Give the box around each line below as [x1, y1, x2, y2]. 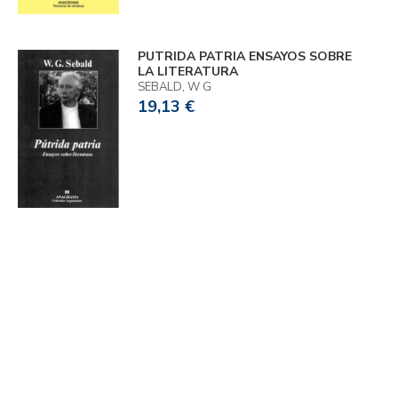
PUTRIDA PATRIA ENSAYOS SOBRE [137, 47, 352, 65]
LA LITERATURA [137, 62, 238, 80]
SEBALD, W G [137, 78, 211, 95]
